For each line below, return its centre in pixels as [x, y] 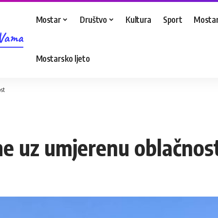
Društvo [93, 19]
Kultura [139, 19]
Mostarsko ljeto [63, 58]
